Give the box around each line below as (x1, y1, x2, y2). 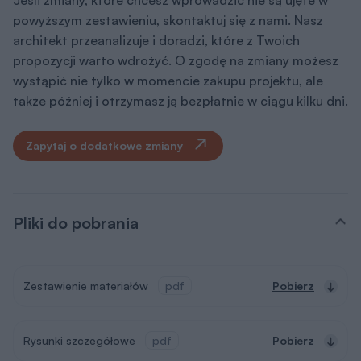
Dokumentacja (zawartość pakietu (13, 305, 268, 326)
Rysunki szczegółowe (23, 232, 135, 247)
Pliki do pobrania (13, 111, 139, 132)
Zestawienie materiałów (23, 177, 148, 192)
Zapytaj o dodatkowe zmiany (26, 37, 186, 52)
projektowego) (13, 325, 122, 346)
